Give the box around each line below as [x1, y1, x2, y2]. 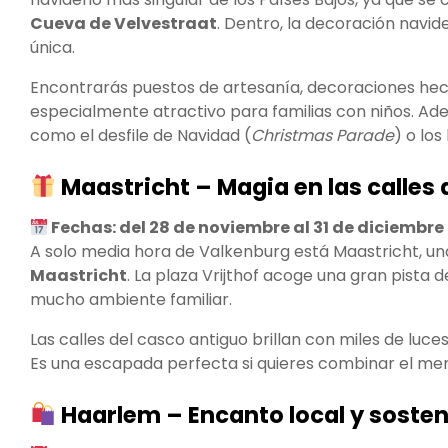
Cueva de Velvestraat [30, 12, 217, 36]
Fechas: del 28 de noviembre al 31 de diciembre [48, 215, 445, 239]
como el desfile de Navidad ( [30, 124, 251, 148]
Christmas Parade [251, 124, 394, 148]
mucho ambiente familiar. [30, 287, 232, 311]
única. [30, 36, 75, 60]
